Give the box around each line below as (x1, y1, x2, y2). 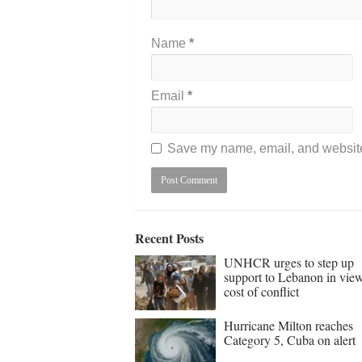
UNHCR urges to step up (224, 253, 354, 271)
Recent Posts (135, 228, 204, 247)
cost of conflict (224, 282, 299, 300)
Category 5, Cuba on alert (224, 330, 356, 348)
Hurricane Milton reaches (224, 316, 353, 334)
